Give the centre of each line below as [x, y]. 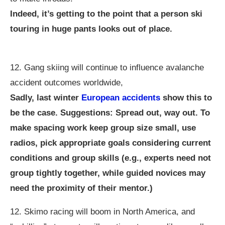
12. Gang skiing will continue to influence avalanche [107, 68]
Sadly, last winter [46, 98]
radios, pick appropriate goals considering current [110, 143]
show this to [186, 98]
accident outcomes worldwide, [67, 83]
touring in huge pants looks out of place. [91, 29]
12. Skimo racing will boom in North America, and [102, 212]
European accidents [121, 98]
